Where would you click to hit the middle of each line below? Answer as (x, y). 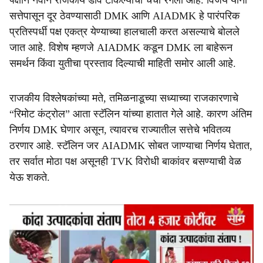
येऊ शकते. (30, 177)
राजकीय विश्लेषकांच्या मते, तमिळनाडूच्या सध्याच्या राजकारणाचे (124, 98)
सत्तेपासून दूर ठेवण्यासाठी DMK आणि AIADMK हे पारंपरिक (124, 16)
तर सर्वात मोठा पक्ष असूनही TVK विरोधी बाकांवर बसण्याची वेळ (125, 161)
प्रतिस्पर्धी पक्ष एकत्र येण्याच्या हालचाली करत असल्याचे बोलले (124, 32)
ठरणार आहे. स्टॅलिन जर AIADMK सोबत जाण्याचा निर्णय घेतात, (131, 146)
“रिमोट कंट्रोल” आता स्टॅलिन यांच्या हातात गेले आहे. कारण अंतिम (131, 114)
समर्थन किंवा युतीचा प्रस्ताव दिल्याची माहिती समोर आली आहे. (123, 63)
